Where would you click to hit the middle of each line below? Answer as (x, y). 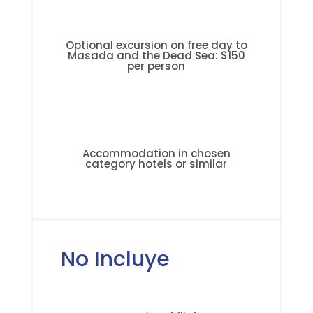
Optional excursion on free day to (156, 45)
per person (156, 66)
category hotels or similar (156, 164)
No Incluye (115, 259)
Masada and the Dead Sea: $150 (156, 56)
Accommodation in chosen (156, 153)
